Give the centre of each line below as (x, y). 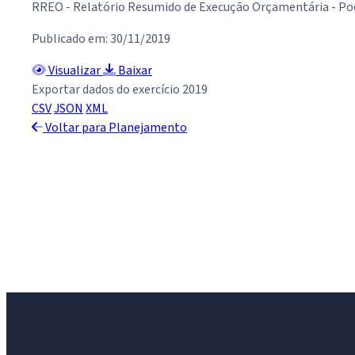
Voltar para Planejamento (115, 128)
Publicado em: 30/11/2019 (101, 39)
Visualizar (74, 71)
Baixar (134, 71)
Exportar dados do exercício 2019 (120, 90)
